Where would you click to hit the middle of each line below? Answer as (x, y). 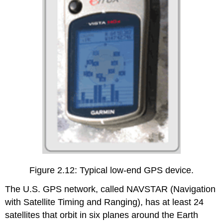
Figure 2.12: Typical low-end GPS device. (111, 170)
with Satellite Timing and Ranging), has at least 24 (105, 202)
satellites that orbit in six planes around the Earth (102, 215)
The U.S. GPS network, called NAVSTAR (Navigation (111, 189)
